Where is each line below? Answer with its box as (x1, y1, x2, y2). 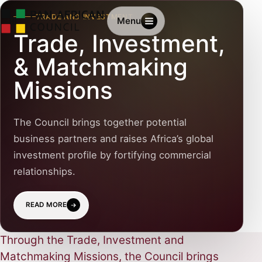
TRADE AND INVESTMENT (35, 12, 133, 21)
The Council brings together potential (13, 116, 187, 128)
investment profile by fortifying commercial (13, 149, 211, 161)
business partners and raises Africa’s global (13, 132, 213, 144)
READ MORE (26, 201, 67, 209)
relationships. (13, 165, 75, 177)
